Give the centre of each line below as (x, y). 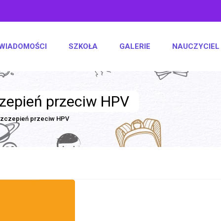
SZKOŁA (83, 46)
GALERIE (135, 46)
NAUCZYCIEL (196, 46)
